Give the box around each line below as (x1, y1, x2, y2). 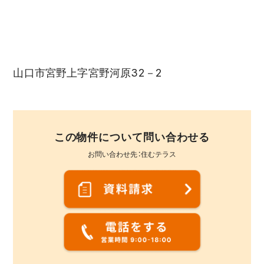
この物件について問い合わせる (54, 131, 210, 143)
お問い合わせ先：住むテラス (87, 150, 177, 159)
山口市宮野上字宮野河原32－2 (13, 67, 163, 79)
